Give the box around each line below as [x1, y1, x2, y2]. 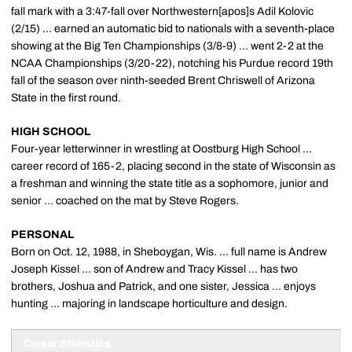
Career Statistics [23, 338, 111, 350]
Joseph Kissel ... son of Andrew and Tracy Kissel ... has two [11, 263, 298, 275]
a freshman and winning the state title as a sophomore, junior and [11, 178, 328, 189]
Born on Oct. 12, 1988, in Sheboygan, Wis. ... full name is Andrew [11, 246, 327, 258]
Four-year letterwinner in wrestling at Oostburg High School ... [11, 143, 312, 155]
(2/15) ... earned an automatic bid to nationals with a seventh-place [11, 23, 335, 35]
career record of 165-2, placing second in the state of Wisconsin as [11, 160, 335, 172]
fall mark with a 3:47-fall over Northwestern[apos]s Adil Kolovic [11, 5, 313, 17]
